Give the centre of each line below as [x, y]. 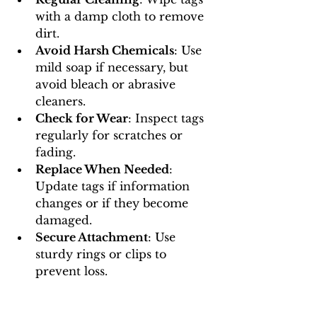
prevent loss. [71, 271]
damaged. [64, 220]
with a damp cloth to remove [121, 17]
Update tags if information [114, 186]
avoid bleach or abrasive [107, 85]
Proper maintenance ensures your [113, 305]
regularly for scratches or [111, 136]
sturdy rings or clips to [103, 254]
